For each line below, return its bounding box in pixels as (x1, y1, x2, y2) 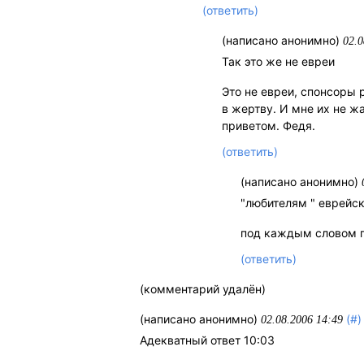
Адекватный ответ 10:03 (140, 333, 275, 348)
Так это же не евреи (221, 54, 335, 69)
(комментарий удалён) (140, 282, 266, 297)
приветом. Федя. (221, 119, 315, 133)
